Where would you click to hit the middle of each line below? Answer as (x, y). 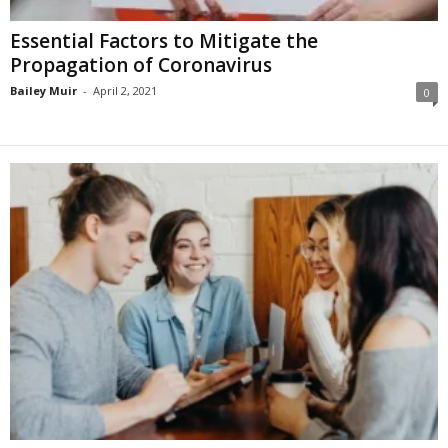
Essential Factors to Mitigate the (164, 41)
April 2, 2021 (125, 91)
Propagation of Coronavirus (141, 65)
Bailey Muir (43, 91)
